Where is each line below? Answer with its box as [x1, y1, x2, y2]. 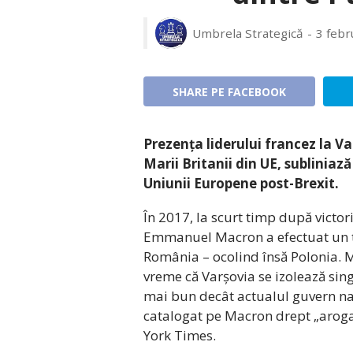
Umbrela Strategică [192, 25, 303, 42]
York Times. [143, 325, 216, 344]
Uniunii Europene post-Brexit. [143, 173, 339, 192]
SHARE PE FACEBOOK [172, 84, 286, 99]
